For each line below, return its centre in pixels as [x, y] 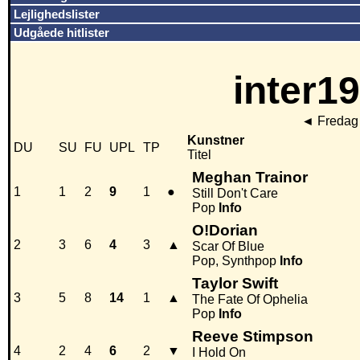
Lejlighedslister [57, 14]
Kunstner [216, 141]
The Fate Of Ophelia [250, 300]
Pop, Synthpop [234, 261]
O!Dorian [225, 231]
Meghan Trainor [250, 178]
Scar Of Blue [228, 247]
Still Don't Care [235, 194]
